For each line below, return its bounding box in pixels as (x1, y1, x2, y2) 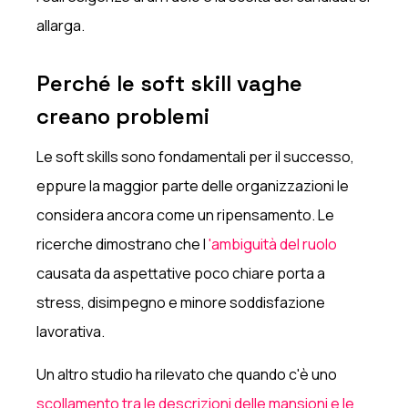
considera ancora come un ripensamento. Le (36, 204, 335, 225)
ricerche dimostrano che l (36, 233, 207, 254)
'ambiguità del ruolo (206, 233, 338, 254)
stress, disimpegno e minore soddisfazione (36, 291, 326, 312)
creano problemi (36, 101, 210, 130)
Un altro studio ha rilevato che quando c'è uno (36, 363, 338, 384)
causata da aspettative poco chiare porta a (36, 262, 326, 283)
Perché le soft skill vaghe (36, 68, 303, 97)
